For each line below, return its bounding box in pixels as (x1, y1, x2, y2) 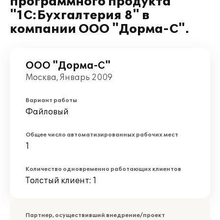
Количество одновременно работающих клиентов (26, 166, 181, 172)
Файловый (26, 107, 69, 117)
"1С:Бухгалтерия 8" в (10, 8, 149, 23)
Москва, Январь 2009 (26, 73, 112, 82)
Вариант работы (26, 97, 77, 104)
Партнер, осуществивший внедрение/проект (26, 212, 165, 219)
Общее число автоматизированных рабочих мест (26, 132, 178, 138)
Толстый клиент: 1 (26, 176, 97, 186)
